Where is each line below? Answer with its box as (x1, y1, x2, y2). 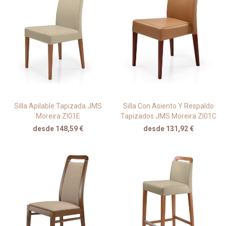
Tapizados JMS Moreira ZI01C (120, 112, 216, 121)
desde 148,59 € (32, 125, 83, 133)
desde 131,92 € (143, 125, 194, 133)
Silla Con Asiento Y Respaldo (123, 102, 214, 110)
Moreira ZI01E (35, 112, 80, 121)
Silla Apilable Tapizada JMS (14, 102, 102, 110)
